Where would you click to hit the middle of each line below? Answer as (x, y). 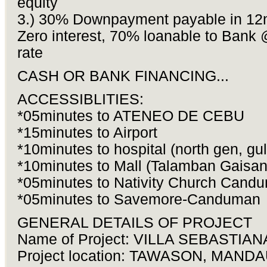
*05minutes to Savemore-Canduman (139, 200)
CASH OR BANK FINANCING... (123, 76)
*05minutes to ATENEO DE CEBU (131, 116)
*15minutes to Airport (87, 133)
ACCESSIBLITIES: (80, 100)
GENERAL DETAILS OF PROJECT (134, 223)
